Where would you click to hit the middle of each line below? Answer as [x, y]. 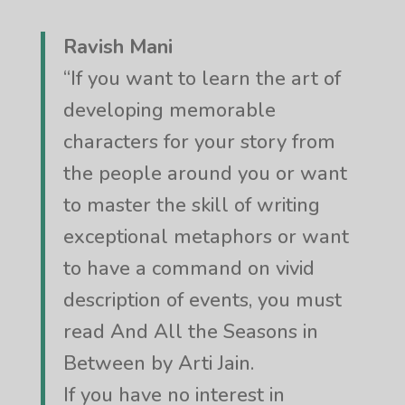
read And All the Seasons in [190, 331]
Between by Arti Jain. [158, 363]
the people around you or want [205, 173]
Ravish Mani [118, 47]
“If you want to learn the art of [202, 78]
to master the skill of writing [191, 205]
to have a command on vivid [188, 268]
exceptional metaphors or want [206, 236]
